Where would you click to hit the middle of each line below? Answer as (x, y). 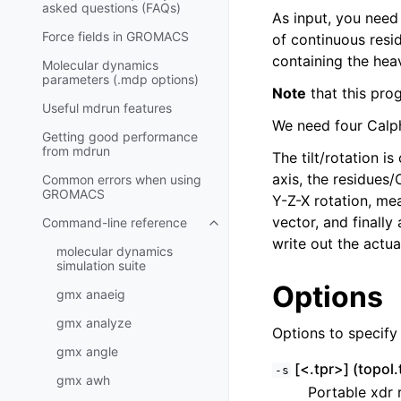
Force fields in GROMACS (115, 36)
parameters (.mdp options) (120, 79)
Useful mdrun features (107, 107)
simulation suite (101, 265)
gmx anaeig (91, 294)
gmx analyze (94, 322)
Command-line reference (115, 222)
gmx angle (87, 351)
